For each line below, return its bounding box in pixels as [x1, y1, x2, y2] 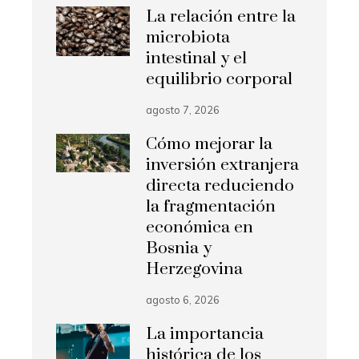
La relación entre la [146, 6, 296, 27]
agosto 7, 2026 [146, 103, 220, 116]
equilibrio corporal [146, 68, 293, 90]
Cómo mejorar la [146, 133, 273, 155]
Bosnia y [146, 237, 212, 259]
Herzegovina [146, 258, 244, 280]
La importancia [146, 323, 264, 345]
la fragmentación [146, 196, 276, 217]
